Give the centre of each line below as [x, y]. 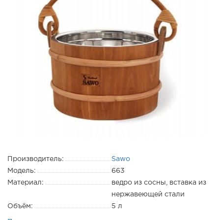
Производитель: [36, 159]
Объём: [20, 206]
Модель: [22, 171]
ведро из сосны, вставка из [159, 183]
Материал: [26, 183]
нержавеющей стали [148, 194]
